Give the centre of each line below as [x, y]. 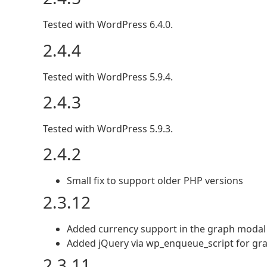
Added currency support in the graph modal [166, 229]
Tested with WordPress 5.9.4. [108, 77]
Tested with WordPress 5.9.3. [108, 128]
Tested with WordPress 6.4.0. [108, 25]
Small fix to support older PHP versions [155, 181]
